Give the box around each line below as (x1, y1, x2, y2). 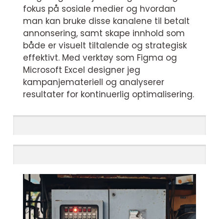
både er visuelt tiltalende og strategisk (23, 40, 187, 51)
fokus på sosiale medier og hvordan (23, 3, 175, 15)
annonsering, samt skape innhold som (23, 27, 185, 39)
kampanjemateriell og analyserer (23, 76, 164, 88)
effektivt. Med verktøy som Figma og (23, 52, 177, 64)
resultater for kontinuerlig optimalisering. (23, 88, 194, 100)
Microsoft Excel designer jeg (23, 64, 140, 76)
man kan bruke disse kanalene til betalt (23, 15, 190, 27)
